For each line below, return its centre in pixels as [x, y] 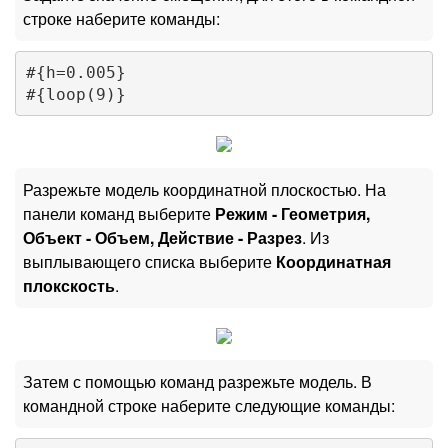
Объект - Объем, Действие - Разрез [162, 238]
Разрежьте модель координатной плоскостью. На [204, 190]
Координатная [333, 262]
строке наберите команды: [121, 19]
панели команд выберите [119, 214]
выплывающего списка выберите [149, 262]
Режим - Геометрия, [292, 214]
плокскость [69, 286]
